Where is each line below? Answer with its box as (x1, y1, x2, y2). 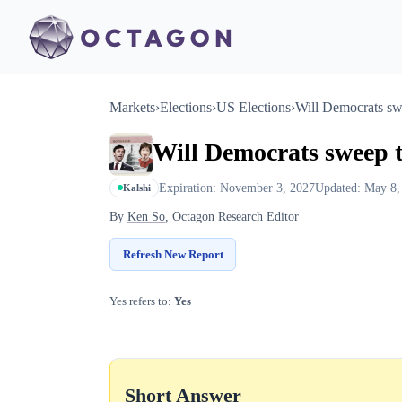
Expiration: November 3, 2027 (159, 179, 315, 195)
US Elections (216, 100, 291, 115)
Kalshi (123, 182, 151, 194)
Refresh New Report (122, 248, 223, 261)
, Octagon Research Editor (165, 209, 299, 224)
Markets (109, 100, 155, 115)
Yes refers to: (109, 294, 174, 308)
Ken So (127, 209, 165, 224)
